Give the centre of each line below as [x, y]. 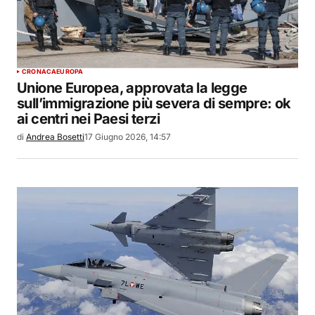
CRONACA [39, 71]
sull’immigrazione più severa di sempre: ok [154, 103]
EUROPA [70, 71]
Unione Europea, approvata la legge [132, 88]
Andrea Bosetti [55, 136]
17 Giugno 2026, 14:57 [128, 136]
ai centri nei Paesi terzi [88, 118]
